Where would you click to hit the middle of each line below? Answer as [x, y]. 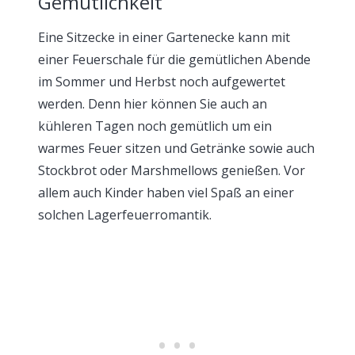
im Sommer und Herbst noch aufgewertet [162, 81]
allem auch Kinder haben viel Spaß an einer [166, 192]
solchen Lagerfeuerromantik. [125, 214]
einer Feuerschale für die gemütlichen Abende [174, 59]
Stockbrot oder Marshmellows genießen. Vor [172, 170]
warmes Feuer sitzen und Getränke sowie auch [176, 148]
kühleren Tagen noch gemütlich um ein [155, 126]
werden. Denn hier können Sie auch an [153, 103]
